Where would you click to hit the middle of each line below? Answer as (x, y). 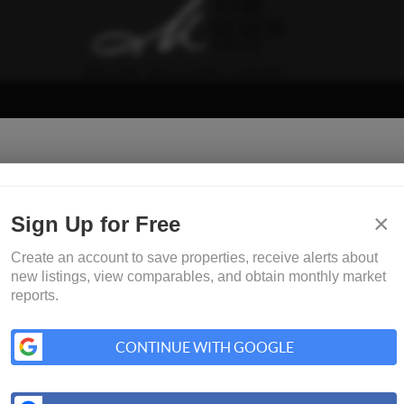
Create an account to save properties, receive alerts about (194, 257)
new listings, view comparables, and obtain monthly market (198, 276)
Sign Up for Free (95, 224)
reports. (34, 295)
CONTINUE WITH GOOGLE (205, 347)
